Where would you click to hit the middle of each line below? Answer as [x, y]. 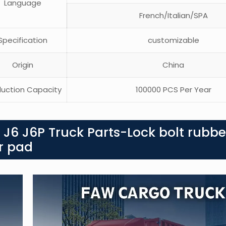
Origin [21, 65]
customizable [171, 40]
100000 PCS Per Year [171, 90]
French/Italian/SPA [171, 16]
